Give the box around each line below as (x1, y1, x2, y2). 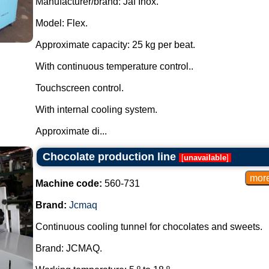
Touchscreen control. (35, 83, 124, 93)
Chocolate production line (42, 151, 176, 163)
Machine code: (35, 178, 102, 189)
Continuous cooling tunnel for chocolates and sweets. (35, 222, 262, 232)
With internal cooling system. (35, 104, 157, 115)
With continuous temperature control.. (35, 61, 193, 71)
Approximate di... (35, 126, 107, 136)
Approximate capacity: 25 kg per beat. (35, 40, 195, 50)
